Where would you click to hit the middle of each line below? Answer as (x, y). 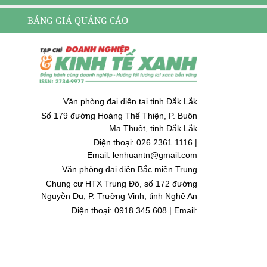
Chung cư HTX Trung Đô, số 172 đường (122, 184)
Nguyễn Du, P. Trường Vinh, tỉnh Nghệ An (119, 196)
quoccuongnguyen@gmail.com (139, 223)
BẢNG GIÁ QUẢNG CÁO (77, 20)
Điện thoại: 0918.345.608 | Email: (134, 211)
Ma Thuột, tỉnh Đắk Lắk (153, 128)
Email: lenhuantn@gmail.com (142, 155)
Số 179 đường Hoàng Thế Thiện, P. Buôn (119, 116)
